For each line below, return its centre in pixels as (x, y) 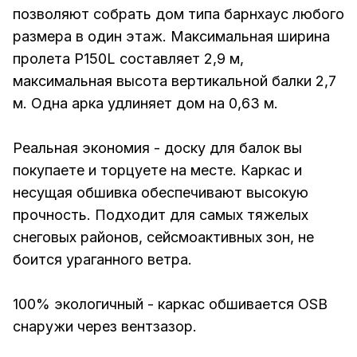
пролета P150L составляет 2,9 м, (128, 58)
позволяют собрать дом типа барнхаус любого (178, 14)
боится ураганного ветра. (102, 259)
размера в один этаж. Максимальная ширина (171, 36)
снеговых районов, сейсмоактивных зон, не (163, 237)
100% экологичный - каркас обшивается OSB (170, 304)
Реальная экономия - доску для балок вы (157, 147)
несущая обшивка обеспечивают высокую (161, 192)
